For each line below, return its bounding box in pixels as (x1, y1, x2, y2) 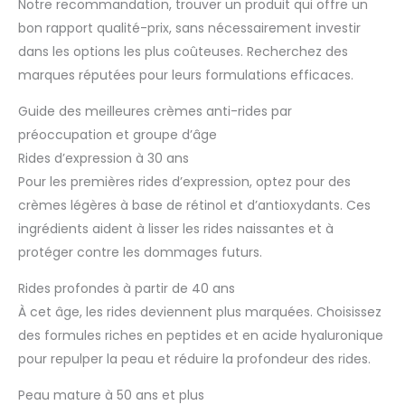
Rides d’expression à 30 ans (18, 149, 189, 168)
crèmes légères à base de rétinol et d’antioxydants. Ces (18, 196, 371, 215)
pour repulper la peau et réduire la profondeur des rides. (18, 350, 371, 369)
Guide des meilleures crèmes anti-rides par (18, 102, 292, 121)
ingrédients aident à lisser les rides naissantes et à (18, 220, 334, 239)
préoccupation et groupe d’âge (18, 126, 217, 145)
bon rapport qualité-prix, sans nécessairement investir (18, 19, 361, 38)
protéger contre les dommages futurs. (18, 243, 262, 262)
